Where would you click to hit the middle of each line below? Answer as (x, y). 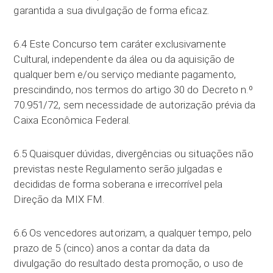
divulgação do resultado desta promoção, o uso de (129, 263)
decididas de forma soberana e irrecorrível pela (118, 184)
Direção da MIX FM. (59, 199)
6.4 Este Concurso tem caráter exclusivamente (120, 44)
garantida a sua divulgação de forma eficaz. (111, 10)
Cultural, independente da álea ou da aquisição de (124, 59)
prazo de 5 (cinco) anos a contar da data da (112, 248)
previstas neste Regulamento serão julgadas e (118, 169)
